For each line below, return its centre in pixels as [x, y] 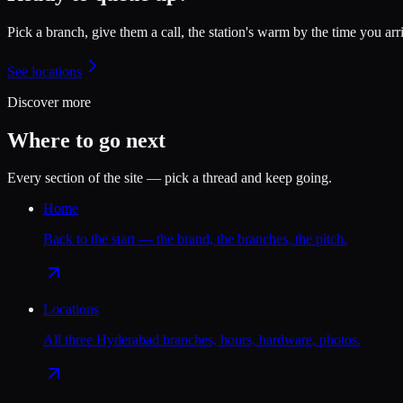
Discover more [49, 102]
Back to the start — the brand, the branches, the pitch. [195, 239]
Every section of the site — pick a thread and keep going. [170, 178]
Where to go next [86, 140]
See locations [45, 71]
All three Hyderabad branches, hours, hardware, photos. [202, 340]
